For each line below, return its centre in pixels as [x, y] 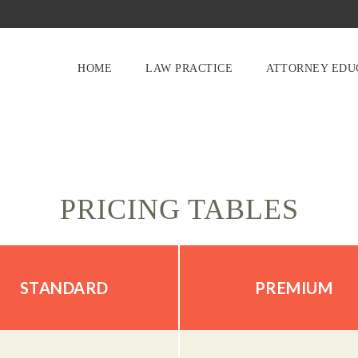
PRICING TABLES [179, 209]
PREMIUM [294, 287]
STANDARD [64, 287]
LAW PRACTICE [189, 68]
